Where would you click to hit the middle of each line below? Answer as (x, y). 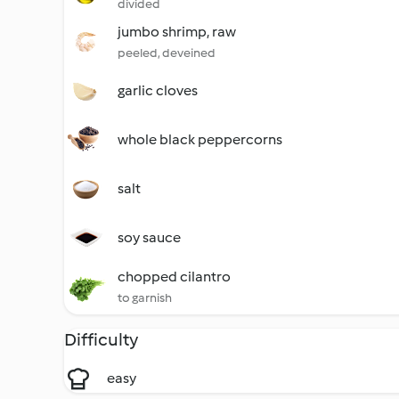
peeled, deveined (167, 53)
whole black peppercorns (200, 139)
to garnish (145, 298)
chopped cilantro (174, 277)
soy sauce (149, 237)
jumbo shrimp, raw (177, 32)
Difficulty (101, 339)
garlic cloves (158, 90)
